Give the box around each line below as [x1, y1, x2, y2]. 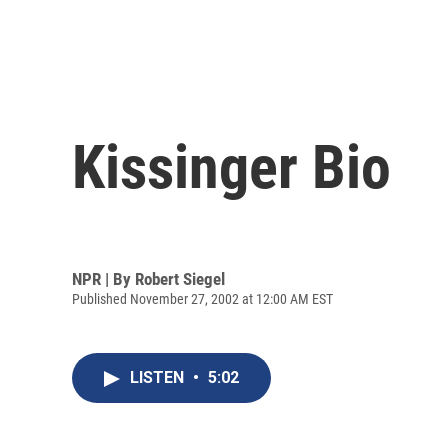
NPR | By [72, 268, 135, 289]
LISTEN [130, 368, 188, 388]
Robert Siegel [135, 268, 225, 289]
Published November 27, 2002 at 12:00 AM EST [72, 290, 333, 307]
